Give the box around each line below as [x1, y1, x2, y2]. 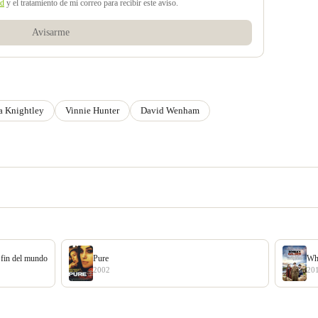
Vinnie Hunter [65, 105, 119, 116]
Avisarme [31, 27, 70, 38]
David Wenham [141, 105, 199, 116]
